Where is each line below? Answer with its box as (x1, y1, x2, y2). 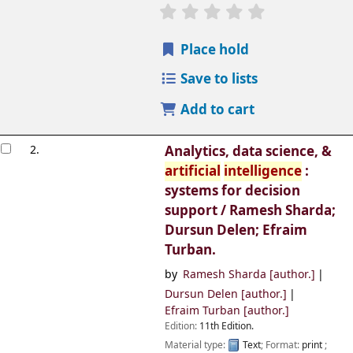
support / (164, 201, 229, 221)
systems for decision (164, 181, 300, 202)
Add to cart (176, 100, 255, 121)
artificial (164, 162, 221, 182)
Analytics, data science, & (164, 142, 332, 162)
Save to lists (176, 69, 258, 90)
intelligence (223, 162, 302, 182)
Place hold (176, 40, 249, 61)
